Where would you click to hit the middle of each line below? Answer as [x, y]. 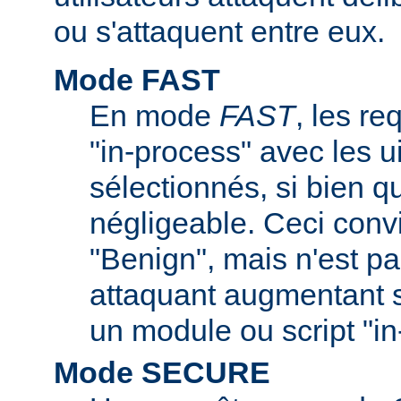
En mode [154, 115]
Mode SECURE [162, 372]
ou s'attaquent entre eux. [219, 31]
